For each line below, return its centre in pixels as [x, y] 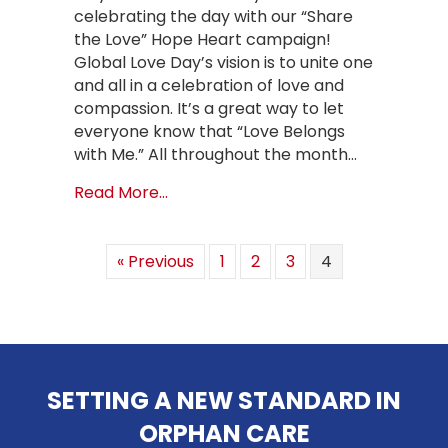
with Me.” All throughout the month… [215, 155]
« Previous [155, 262]
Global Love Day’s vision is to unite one [223, 63]
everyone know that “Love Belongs [209, 132]
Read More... [121, 193]
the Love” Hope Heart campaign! [202, 40]
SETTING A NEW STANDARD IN [224, 401]
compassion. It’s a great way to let [209, 109]
